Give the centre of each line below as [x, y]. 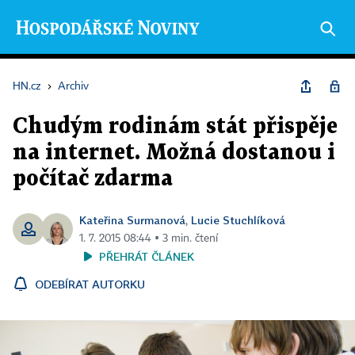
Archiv [73, 86]
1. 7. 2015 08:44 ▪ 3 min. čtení [149, 239]
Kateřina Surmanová [132, 220]
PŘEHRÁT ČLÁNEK [147, 256]
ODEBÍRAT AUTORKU [90, 284]
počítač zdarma [93, 179]
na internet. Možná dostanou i [174, 153]
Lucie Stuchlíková [238, 220]
